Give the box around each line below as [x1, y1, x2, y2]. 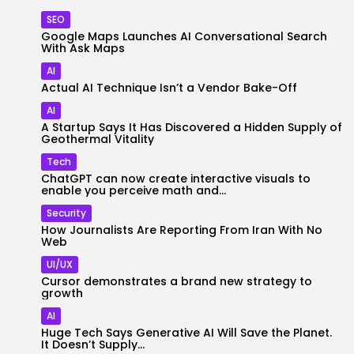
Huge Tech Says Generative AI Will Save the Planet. [41, 325, 332, 341]
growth [41, 285, 83, 301]
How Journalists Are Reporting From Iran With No [41, 222, 322, 238]
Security [47, 206, 86, 220]
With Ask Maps [41, 40, 125, 56]
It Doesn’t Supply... [41, 337, 145, 352]
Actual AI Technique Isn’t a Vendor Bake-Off [41, 80, 297, 96]
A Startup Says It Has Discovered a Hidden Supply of [41, 119, 342, 135]
